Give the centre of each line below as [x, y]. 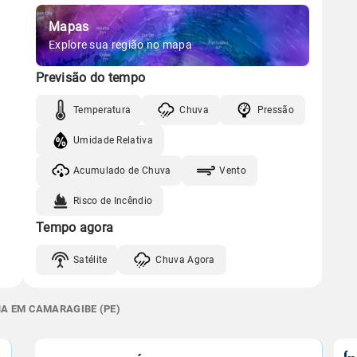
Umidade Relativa [113, 140]
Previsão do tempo [91, 78]
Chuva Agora [185, 259]
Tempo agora [75, 228]
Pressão [275, 110]
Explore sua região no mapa [120, 45]
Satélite [90, 259]
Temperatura [102, 110]
